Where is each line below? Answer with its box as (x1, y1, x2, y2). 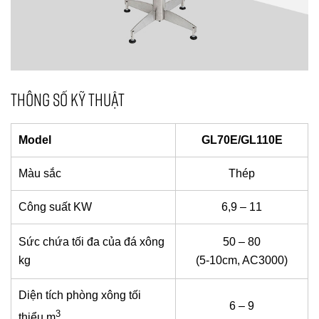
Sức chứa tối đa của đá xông (19, 235, 164, 248)
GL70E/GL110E (201, 133, 283, 146)
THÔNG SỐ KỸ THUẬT (11, 88, 125, 110)
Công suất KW (19, 200, 92, 213)
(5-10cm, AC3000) (196, 253, 288, 266)
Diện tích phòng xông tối (19, 288, 141, 301)
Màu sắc (19, 167, 61, 179)
